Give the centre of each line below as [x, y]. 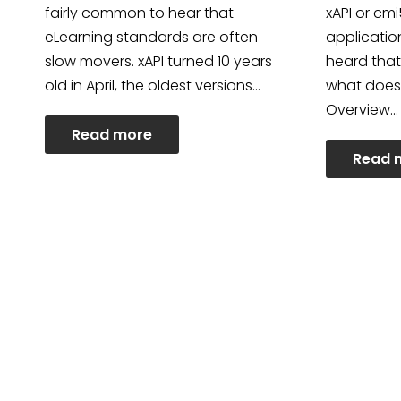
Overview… [363, 109]
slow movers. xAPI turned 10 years [158, 61]
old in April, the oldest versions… [153, 85]
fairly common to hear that [139, 13]
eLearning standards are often [151, 37]
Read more [112, 134]
